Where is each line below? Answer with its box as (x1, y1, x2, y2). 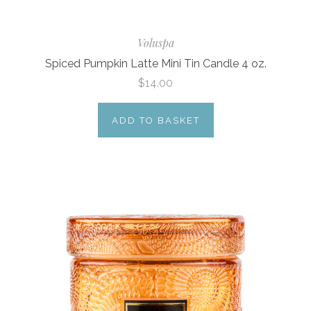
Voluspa (137, 35, 174, 51)
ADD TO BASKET (111, 115, 200, 126)
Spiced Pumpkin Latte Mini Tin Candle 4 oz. (44, 56, 267, 70)
